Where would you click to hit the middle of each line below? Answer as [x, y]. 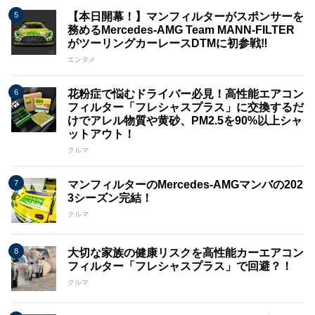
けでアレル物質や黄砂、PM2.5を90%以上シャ [185, 121]
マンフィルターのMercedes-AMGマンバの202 [185, 185]
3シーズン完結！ [110, 198]
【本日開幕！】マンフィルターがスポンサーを [186, 17]
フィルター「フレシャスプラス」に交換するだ [186, 108]
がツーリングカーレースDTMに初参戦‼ [168, 44]
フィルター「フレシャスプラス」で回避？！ [180, 266]
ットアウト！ [101, 134]
